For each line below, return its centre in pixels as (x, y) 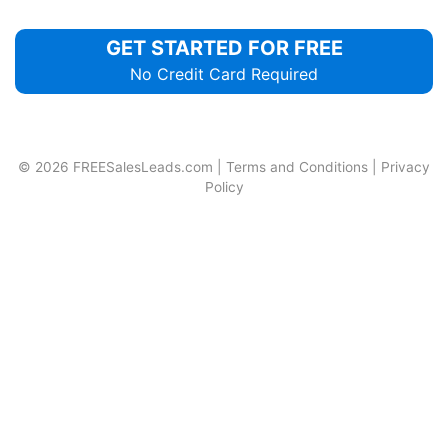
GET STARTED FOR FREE (224, 47)
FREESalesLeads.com (143, 166)
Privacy (405, 166)
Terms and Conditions (297, 166)
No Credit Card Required (224, 73)
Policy (224, 186)
